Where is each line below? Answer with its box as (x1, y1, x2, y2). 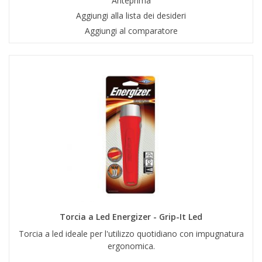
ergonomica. (107, 240, 155, 252)
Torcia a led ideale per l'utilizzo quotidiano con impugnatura (18, 228, 244, 240)
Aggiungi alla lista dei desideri (76, 10, 186, 22)
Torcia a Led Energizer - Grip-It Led (60, 211, 202, 223)
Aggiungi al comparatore (84, 25, 178, 37)
